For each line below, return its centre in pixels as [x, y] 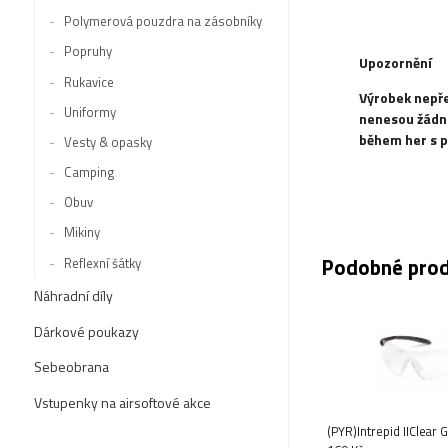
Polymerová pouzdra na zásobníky [162, 21]
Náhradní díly [73, 296]
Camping [89, 172]
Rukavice [88, 81]
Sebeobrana [71, 367]
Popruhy [87, 51]
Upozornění [396, 63]
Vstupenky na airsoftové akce [122, 402]
